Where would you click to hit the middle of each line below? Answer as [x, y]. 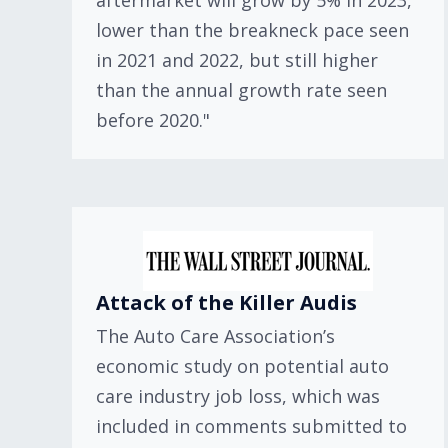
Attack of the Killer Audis [226, 302]
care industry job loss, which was [238, 396]
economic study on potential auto [242, 366]
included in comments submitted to [251, 426]
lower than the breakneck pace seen [252, 30]
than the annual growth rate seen [241, 90]
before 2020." [153, 120]
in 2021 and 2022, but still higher [237, 60]
